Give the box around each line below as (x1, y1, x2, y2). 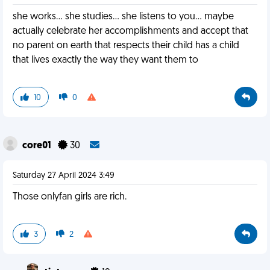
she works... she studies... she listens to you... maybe (13, 12, 234, 22)
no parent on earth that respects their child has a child (13, 41, 239, 51)
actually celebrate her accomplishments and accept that (13, 27, 248, 36)
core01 (22, 141, 53, 151)
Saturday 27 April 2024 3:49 (13, 171, 115, 180)
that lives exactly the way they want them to (13, 55, 198, 65)
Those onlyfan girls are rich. (13, 192, 127, 202)
